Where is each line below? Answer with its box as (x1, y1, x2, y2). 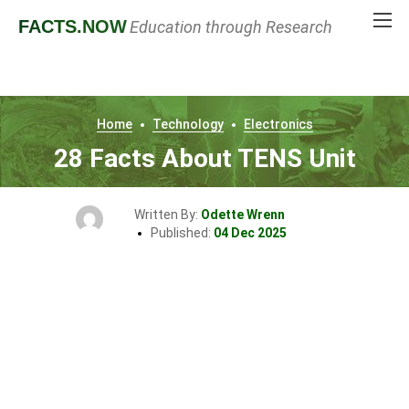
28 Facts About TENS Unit (53, 143, 356, 173)
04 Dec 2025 (213, 225, 287, 240)
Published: (150, 225, 214, 240)
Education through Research (130, 17, 332, 37)
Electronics (243, 117, 313, 131)
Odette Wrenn (200, 207, 285, 222)
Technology (152, 117, 224, 131)
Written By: (133, 207, 201, 222)
